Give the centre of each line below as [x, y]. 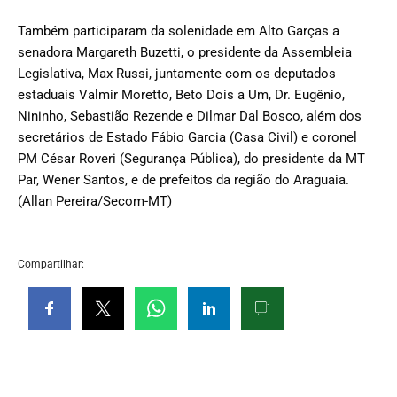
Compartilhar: [51, 264]
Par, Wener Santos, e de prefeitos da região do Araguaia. [183, 179]
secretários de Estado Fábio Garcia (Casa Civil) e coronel [187, 137]
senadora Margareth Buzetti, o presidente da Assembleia [185, 52]
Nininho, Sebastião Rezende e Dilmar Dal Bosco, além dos [190, 116]
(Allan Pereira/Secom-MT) [95, 201]
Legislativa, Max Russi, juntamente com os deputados [177, 73]
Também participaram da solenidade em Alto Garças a [179, 31]
